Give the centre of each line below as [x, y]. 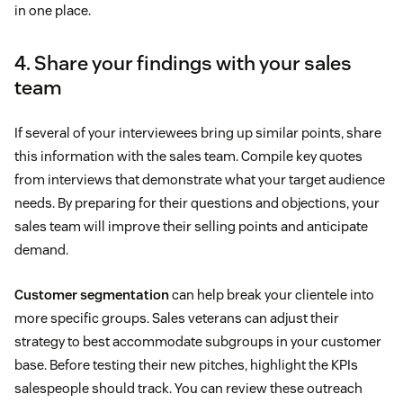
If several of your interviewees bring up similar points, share [198, 132]
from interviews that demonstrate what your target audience [200, 179]
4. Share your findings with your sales [183, 63]
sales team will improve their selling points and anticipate [191, 226]
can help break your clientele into [272, 294]
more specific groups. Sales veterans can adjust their [177, 318]
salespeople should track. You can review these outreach [188, 388]
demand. [41, 249]
